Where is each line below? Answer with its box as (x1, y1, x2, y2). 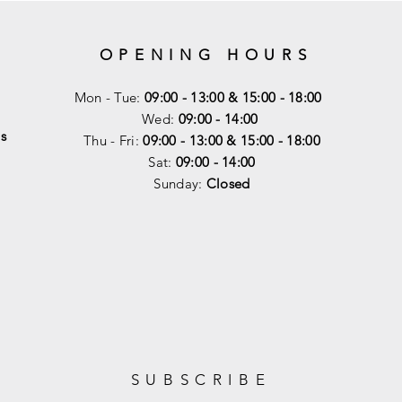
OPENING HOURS (99, 46, 313, 64)
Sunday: (153, 175, 206, 192)
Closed (205, 175, 250, 192)
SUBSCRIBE (130, 371, 272, 389)
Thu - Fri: (83, 132, 144, 149)
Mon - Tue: (74, 89, 144, 106)
